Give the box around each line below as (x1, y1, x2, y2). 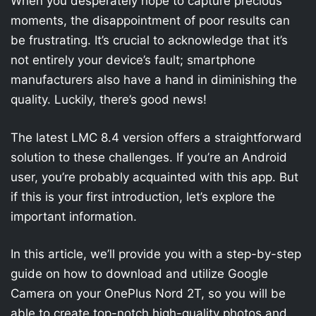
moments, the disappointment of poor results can (11, 13, 290, 28)
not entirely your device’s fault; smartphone (11, 53, 255, 67)
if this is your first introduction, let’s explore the (11, 189, 275, 204)
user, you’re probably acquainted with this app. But (11, 169, 298, 184)
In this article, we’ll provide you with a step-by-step (11, 247, 301, 261)
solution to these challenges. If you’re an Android (11, 150, 287, 164)
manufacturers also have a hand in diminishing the (11, 73, 297, 87)
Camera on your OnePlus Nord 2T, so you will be (11, 286, 286, 300)
